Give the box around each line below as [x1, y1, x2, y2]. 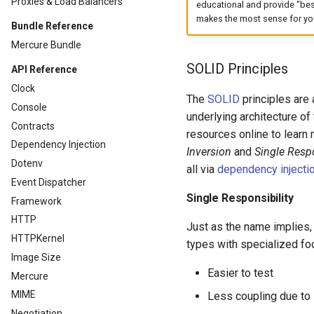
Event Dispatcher [11, 176, 86, 188]
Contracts [11, 120, 55, 132]
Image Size [11, 251, 61, 263]
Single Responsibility [186, 191, 294, 205]
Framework [11, 195, 62, 207]
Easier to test [207, 266, 273, 280]
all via [186, 162, 217, 176]
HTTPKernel [11, 233, 64, 244]
